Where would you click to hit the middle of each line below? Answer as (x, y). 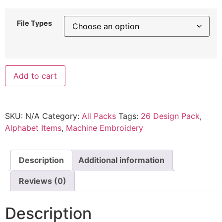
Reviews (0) (43, 181)
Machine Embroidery (105, 128)
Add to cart (35, 76)
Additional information (121, 160)
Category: (62, 116)
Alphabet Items (33, 128)
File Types (34, 23)
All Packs (99, 116)
